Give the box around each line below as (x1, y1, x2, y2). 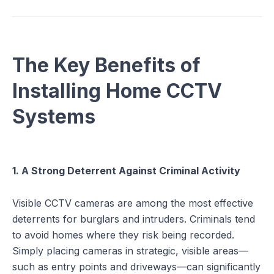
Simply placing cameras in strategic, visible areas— (12, 244, 248, 257)
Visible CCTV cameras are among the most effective (12, 196, 253, 209)
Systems (12, 104, 95, 128)
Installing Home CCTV (12, 78, 222, 103)
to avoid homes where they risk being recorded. (12, 228, 234, 241)
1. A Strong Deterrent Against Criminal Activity (12, 165, 240, 177)
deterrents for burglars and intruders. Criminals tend (12, 212, 255, 225)
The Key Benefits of (12, 53, 201, 77)
